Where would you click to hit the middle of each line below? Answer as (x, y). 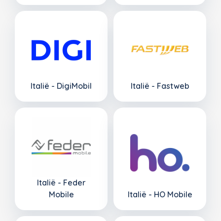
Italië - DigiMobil (61, 86)
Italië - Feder (61, 182)
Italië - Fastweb (160, 86)
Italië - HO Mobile (160, 194)
